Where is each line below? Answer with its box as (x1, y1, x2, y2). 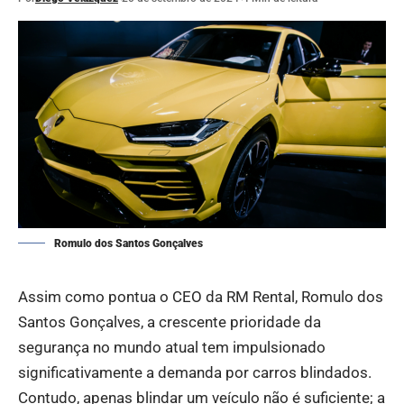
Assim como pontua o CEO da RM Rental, (18, 287, 301, 306)
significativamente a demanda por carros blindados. (18, 363, 372, 381)
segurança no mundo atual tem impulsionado (18, 337, 326, 356)
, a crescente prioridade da (141, 312, 321, 331)
